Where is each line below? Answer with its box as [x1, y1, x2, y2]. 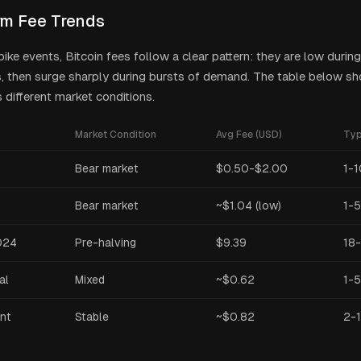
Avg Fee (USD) [216, 129, 282, 140]
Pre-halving [75, 236, 136, 249]
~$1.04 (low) [216, 199, 281, 212]
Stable [75, 310, 109, 323]
